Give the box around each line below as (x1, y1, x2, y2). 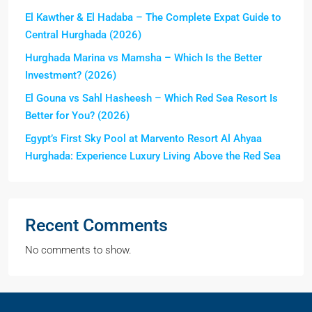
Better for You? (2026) (25, 109, 130, 123)
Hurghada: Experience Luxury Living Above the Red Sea (25, 150, 281, 163)
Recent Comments (25, 215, 168, 236)
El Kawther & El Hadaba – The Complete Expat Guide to (25, 11, 281, 24)
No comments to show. (25, 244, 132, 257)
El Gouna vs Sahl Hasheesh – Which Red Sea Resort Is (25, 92, 278, 105)
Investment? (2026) (25, 69, 116, 82)
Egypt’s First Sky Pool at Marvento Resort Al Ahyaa (25, 132, 262, 146)
